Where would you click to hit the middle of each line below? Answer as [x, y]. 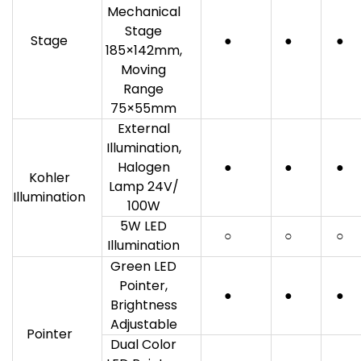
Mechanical [143, 12]
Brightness [143, 305]
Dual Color [143, 345]
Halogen [143, 168]
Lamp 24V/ [143, 187]
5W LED [143, 226]
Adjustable [143, 325]
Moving [143, 70]
